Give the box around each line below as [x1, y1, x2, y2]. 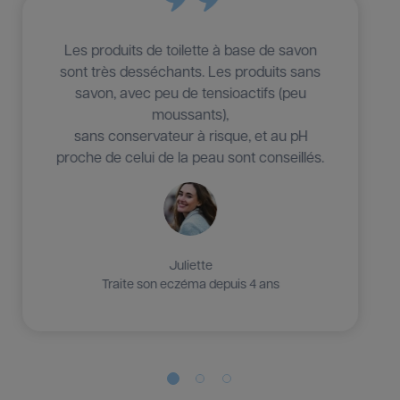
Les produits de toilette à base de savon [73, 39, 327, 59]
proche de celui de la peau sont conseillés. [66, 146, 334, 166]
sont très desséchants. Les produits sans [70, 61, 330, 80]
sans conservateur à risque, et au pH [83, 125, 317, 145]
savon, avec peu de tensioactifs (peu [84, 82, 316, 102]
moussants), [162, 104, 238, 123]
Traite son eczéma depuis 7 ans [112, 275, 288, 292]
